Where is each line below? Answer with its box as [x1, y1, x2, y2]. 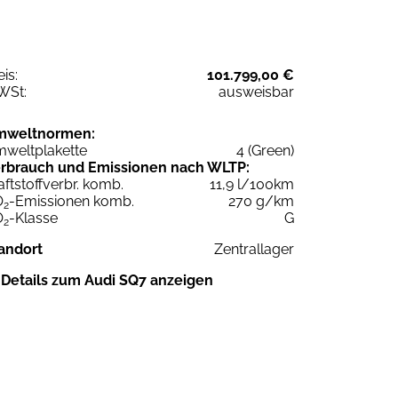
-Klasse [9, 209, 58, 227]
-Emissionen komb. [9, 192, 134, 210]
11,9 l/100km [210, 175, 294, 193]
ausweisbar [219, 83, 294, 100]
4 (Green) [236, 141, 294, 159]
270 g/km [228, 192, 294, 210]
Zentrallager [214, 240, 294, 258]
